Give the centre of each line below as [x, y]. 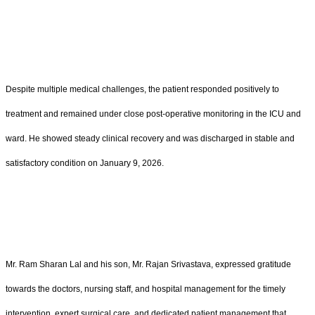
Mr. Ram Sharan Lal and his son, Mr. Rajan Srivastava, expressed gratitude [148, 265]
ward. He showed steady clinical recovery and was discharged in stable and [150, 139]
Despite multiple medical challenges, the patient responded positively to [142, 90]
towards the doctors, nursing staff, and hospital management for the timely [146, 289]
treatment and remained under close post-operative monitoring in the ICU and [153, 114]
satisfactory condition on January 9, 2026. [85, 163]
